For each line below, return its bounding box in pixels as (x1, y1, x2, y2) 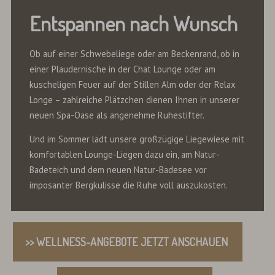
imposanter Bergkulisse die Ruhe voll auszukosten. (29, 179, 228, 192)
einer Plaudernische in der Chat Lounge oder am (29, 63, 215, 75)
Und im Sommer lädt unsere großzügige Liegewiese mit (29, 133, 244, 145)
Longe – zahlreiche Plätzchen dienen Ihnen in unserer (29, 93, 239, 106)
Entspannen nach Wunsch (29, 9, 238, 36)
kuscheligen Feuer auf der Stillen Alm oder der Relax (29, 78, 236, 90)
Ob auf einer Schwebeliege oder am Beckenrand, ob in (29, 47, 239, 60)
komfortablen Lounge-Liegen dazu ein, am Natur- (29, 149, 220, 161)
